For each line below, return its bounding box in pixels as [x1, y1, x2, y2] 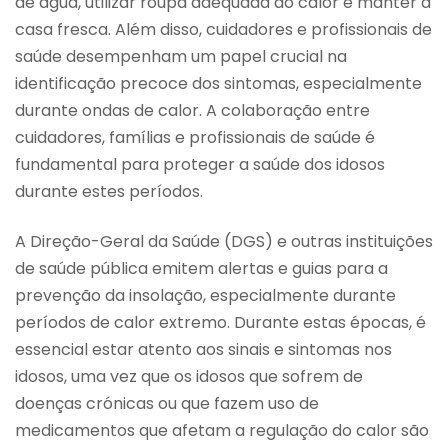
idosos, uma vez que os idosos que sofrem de [15, 364, 363, 388]
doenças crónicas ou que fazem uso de [15, 391, 319, 415]
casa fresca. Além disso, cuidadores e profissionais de [15, 18, 432, 42]
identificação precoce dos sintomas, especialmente [15, 72, 422, 96]
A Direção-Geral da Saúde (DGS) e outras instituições [15, 229, 433, 253]
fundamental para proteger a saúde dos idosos [15, 153, 385, 177]
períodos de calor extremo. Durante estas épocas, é [15, 310, 426, 334]
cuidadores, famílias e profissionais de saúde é [15, 126, 375, 150]
